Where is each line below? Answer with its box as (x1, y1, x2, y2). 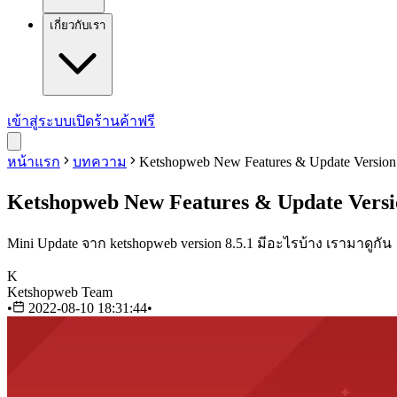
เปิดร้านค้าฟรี (72, 113, 155, 128)
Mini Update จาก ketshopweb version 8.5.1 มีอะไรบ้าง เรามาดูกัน (7, 235, 392, 251)
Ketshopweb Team (7, 284, 113, 300)
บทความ (73, 154, 127, 169)
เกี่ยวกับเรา (50, 19, 105, 32)
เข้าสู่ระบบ (7, 113, 72, 128)
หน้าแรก (7, 154, 60, 169)
